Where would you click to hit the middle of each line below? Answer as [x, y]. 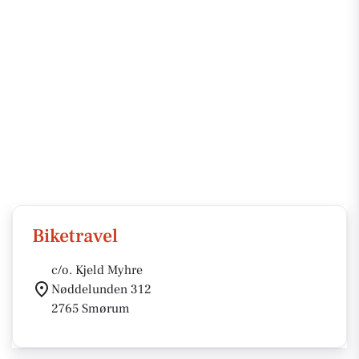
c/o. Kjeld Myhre [97, 270]
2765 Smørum [91, 309]
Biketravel [75, 236]
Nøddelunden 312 [101, 289]
